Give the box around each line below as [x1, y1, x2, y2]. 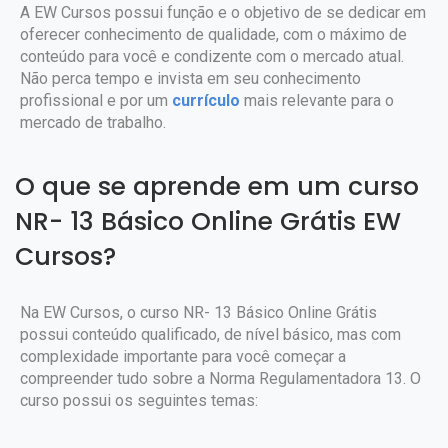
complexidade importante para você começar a [20, 347, 346, 366]
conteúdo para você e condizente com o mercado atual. [20, 47, 404, 66]
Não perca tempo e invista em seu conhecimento [20, 69, 361, 88]
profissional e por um [20, 91, 168, 110]
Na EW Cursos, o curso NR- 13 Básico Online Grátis [20, 303, 377, 322]
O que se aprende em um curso [15, 169, 419, 204]
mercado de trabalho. [20, 113, 166, 132]
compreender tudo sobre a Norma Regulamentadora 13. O [20, 369, 421, 388]
